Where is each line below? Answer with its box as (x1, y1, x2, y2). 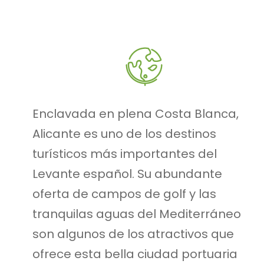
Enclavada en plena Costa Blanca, (32, 105, 239, 123)
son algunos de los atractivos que (32, 226, 234, 243)
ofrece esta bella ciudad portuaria (32, 246, 237, 263)
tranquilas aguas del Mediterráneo (32, 206, 241, 223)
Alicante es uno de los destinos (32, 126, 216, 143)
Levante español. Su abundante (32, 166, 222, 183)
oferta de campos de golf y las (32, 186, 216, 203)
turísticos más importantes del (32, 146, 217, 163)
